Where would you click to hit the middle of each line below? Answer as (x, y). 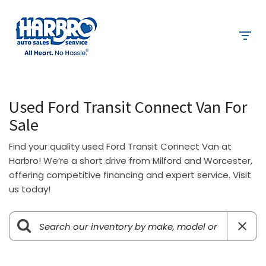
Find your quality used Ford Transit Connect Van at (120, 146)
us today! (30, 189)
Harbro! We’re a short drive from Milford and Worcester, (131, 161)
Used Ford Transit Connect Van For (128, 107)
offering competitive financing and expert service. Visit (130, 175)
